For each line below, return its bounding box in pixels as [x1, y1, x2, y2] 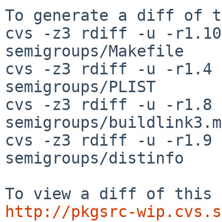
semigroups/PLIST [5, 77, 156, 96]
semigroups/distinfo [5, 149, 184, 167]
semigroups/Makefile [5, 42, 184, 60]
